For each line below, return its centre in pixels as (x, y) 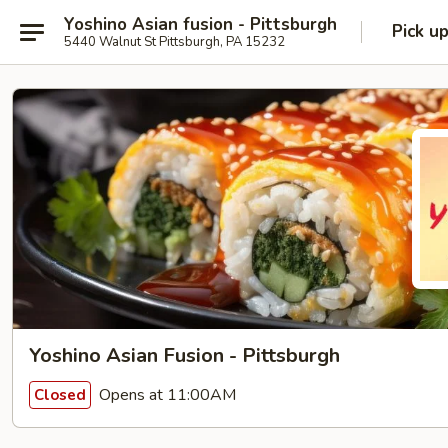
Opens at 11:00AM (165, 394)
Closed (60, 394)
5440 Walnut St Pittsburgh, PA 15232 (174, 41)
